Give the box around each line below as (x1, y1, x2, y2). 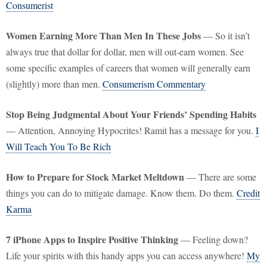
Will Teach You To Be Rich (6, 140, 111, 153)
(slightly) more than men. (6, 77, 103, 91)
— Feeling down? (178, 233, 248, 246)
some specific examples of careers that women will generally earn (6, 61, 250, 74)
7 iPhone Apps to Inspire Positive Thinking (6, 232, 178, 247)
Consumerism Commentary (103, 77, 206, 91)
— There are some (184, 170, 256, 184)
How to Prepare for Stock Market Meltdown (6, 170, 184, 184)
